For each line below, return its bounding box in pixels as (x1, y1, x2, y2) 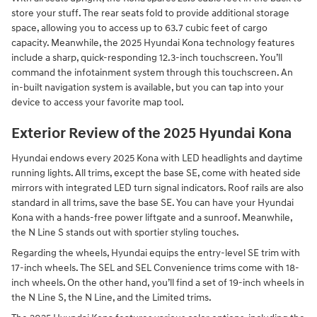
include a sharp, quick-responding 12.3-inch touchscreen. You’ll (11, 52, 282, 64)
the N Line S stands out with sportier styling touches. (11, 226, 239, 238)
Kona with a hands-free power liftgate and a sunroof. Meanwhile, (11, 211, 292, 224)
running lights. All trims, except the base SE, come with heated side (11, 166, 301, 179)
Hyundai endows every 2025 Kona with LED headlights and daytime (11, 151, 303, 164)
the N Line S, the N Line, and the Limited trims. (11, 291, 212, 304)
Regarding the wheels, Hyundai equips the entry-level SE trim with (11, 246, 300, 259)
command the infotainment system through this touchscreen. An (11, 67, 293, 79)
